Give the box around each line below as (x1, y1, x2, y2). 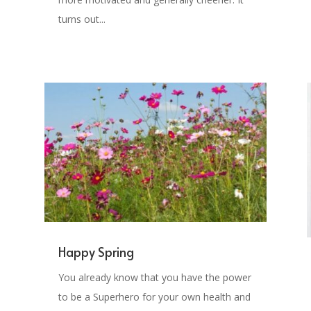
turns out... (58, 12, 106, 26)
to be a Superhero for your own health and (58, 289, 251, 303)
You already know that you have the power (58, 270, 251, 284)
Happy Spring (58, 242, 134, 260)
